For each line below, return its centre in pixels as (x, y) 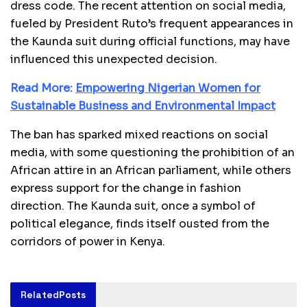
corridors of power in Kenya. (88, 241)
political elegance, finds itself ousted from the (140, 223)
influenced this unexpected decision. (114, 59)
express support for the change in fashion (126, 188)
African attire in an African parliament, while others (151, 170)
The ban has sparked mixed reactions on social (139, 134)
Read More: (43, 88)
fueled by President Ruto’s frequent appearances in (152, 23)
